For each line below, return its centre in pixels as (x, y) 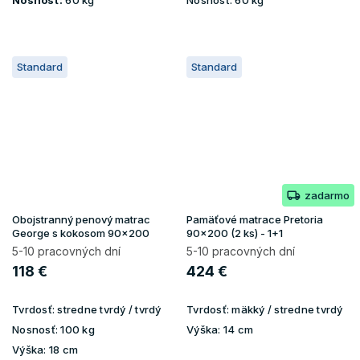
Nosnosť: (35, 329)
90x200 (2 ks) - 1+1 (235, 233)
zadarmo (327, 195)
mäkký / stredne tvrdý (286, 309)
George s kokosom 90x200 (81, 233)
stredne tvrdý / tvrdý (108, 309)
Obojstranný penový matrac (81, 219)
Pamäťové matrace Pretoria (255, 219)
